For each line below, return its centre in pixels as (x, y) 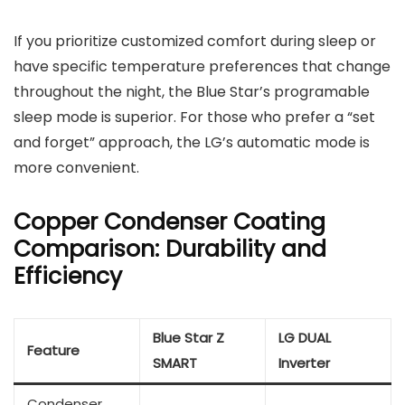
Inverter (304, 363)
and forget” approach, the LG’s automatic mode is (192, 143)
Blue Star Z (188, 338)
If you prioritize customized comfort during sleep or (195, 42)
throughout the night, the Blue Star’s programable (192, 92)
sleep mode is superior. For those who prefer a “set (194, 118)
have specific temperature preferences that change (202, 67)
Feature (53, 351)
